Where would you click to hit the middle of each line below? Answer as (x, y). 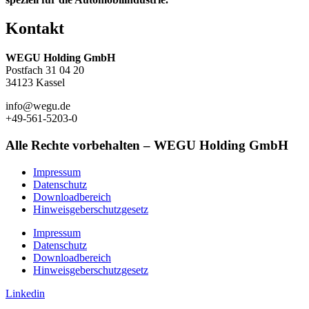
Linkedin (25, 293)
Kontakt (35, 29)
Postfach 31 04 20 (45, 70)
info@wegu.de (38, 106)
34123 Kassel (35, 83)
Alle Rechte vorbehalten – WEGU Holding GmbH (147, 146)
